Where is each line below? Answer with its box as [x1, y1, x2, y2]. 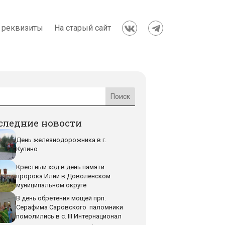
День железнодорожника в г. [16, 136, 107, 144]
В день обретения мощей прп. [16, 194, 106, 202]
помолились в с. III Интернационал [16, 212, 122, 220]
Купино [16, 145, 38, 153]
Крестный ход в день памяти [16, 163, 105, 171]
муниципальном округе [16, 181, 87, 189]
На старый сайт [54, 23, 111, 33]
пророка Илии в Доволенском [16, 172, 111, 180]
